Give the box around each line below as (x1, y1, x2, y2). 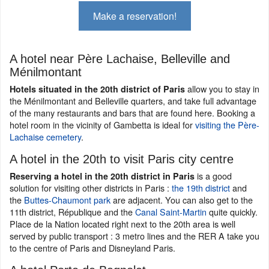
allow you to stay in (185, 82, 259, 95)
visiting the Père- (195, 118, 259, 131)
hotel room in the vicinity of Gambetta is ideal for (10, 118, 195, 131)
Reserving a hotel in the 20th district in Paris (10, 169, 195, 182)
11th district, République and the (10, 205, 135, 218)
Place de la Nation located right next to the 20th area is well (10, 217, 235, 230)
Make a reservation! (92, 8, 177, 23)
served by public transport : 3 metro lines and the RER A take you (10, 229, 259, 242)
